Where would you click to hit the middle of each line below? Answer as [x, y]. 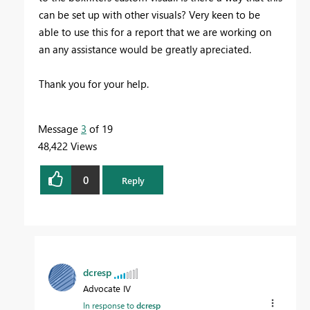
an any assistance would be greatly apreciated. [146, 49]
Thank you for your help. [94, 84]
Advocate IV [107, 289]
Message [60, 129]
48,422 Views [67, 146]
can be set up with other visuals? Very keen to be [149, 15]
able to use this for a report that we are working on [155, 32]
